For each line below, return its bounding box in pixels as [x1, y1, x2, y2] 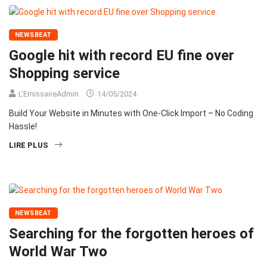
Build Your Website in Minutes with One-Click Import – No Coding [9, 108, 253, 118]
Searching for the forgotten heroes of [9, 225, 254, 242]
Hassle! [9, 121, 37, 131]
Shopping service [9, 64, 120, 82]
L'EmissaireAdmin [18, 89, 79, 98]
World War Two [9, 243, 107, 260]
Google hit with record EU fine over [9, 46, 234, 64]
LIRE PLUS [9, 140, 48, 150]
